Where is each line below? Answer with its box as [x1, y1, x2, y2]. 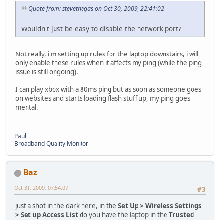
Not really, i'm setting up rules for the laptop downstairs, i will [15, 49, 198, 58]
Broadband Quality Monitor [14, 139, 88, 148]
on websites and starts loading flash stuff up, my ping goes [15, 93, 190, 103]
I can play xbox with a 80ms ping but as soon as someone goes [15, 84, 201, 94]
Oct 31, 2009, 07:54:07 [14, 183, 68, 191]
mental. [15, 102, 38, 111]
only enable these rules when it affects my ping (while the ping [15, 58, 202, 67]
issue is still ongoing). [15, 67, 78, 76]
